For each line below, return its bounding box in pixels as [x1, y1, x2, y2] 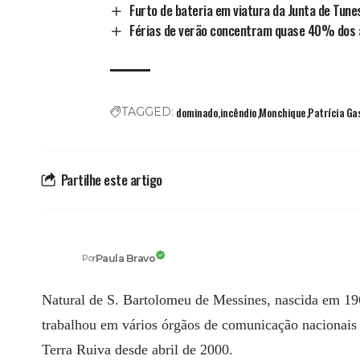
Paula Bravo [95, 252, 156, 264]
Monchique [259, 104, 306, 121]
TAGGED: [121, 104, 174, 120]
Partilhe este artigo [60, 170, 162, 190]
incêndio [219, 104, 257, 121]
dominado [176, 104, 219, 121]
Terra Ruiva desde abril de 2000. [42, 342, 233, 358]
